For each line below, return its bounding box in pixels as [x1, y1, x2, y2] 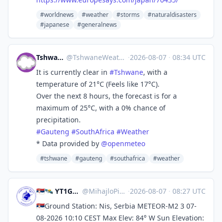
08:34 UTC [170, 53, 206, 62]
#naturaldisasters [148, 10, 197, 19]
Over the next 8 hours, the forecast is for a [36, 91, 177, 101]
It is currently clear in [36, 67, 110, 77]
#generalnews [77, 20, 117, 29]
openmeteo [108, 139, 145, 148]
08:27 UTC [170, 186, 206, 196]
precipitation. [36, 115, 81, 124]
